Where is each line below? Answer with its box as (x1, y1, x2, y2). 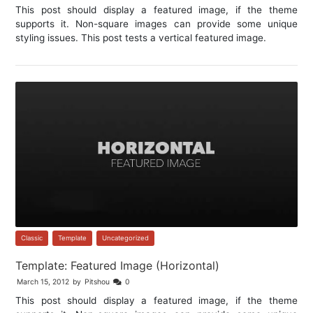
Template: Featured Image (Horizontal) (15, 259, 220, 273)
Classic (21, 234, 43, 242)
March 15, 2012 (17, 277, 70, 287)
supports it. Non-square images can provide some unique (15, 17, 298, 29)
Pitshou (85, 277, 110, 287)
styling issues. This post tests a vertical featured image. (15, 31, 267, 43)
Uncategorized (102, 234, 150, 242)
